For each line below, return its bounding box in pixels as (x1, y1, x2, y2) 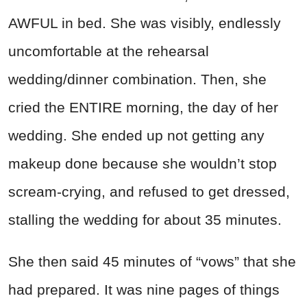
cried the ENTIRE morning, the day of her (8, 99, 278, 116)
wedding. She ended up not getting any (8, 127, 265, 144)
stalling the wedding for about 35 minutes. (8, 212, 282, 228)
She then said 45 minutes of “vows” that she (8, 254, 296, 270)
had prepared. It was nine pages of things (8, 282, 280, 298)
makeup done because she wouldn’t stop (8, 156, 277, 172)
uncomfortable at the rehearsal (8, 43, 209, 60)
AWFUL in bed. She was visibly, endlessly (8, 15, 281, 32)
